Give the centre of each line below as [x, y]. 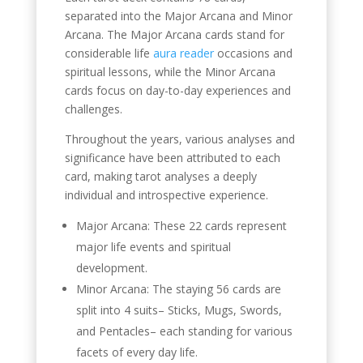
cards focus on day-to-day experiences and [177, 90]
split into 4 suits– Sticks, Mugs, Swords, [179, 310]
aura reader [183, 53]
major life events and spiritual [153, 246]
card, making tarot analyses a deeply [160, 176]
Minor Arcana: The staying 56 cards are [178, 288]
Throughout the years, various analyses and [179, 139]
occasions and [253, 53]
